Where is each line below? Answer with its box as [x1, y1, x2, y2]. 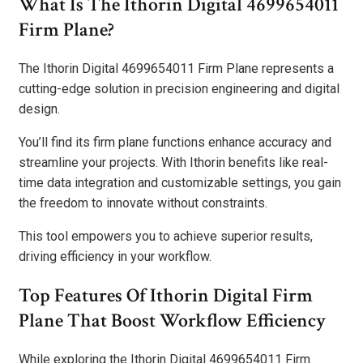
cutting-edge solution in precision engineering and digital [19, 81, 340, 97]
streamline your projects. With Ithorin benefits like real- [19, 155, 328, 171]
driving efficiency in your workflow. [19, 249, 211, 265]
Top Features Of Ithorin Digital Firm [19, 283, 313, 309]
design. [19, 101, 60, 117]
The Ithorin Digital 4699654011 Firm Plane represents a [19, 61, 334, 77]
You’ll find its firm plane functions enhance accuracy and [19, 135, 331, 151]
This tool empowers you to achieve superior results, [19, 228, 313, 245]
